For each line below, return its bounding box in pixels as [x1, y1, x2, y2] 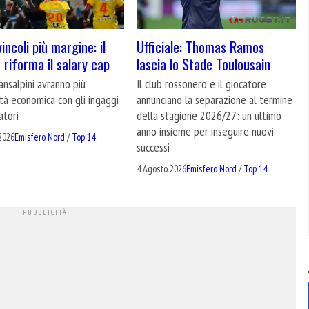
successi [137, 139, 170, 155]
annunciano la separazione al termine [137, 91, 293, 108]
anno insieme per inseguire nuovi [137, 123, 275, 139]
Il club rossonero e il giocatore [137, 75, 267, 92]
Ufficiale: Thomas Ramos [137, 36, 265, 58]
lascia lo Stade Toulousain [137, 53, 271, 75]
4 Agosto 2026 [137, 162, 187, 176]
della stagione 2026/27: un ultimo [137, 107, 282, 123]
